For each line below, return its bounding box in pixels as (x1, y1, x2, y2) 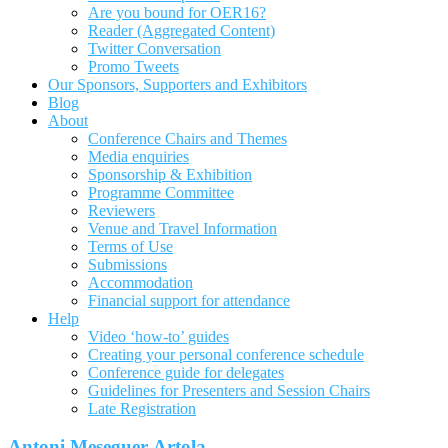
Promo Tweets (88, 57, 179, 75)
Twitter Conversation (88, 39, 221, 57)
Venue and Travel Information (88, 219, 277, 237)
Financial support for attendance (88, 291, 290, 309)
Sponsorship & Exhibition (88, 165, 252, 183)
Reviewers (88, 201, 155, 219)
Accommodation (88, 273, 193, 291)
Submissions (88, 255, 167, 273)
